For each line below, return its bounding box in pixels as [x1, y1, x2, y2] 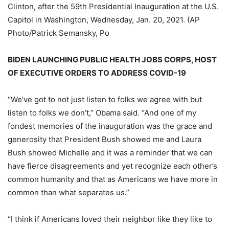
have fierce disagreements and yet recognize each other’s [8, 161, 217, 171]
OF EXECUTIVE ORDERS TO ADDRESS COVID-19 [8, 68, 186, 78]
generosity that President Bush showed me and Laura [8, 134, 201, 145]
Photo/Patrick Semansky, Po [8, 28, 109, 38]
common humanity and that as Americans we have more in [8, 174, 218, 185]
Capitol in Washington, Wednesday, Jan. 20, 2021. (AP [8, 15, 200, 25]
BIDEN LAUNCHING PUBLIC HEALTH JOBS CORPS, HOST [8, 55, 217, 65]
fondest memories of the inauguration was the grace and [8, 121, 212, 131]
